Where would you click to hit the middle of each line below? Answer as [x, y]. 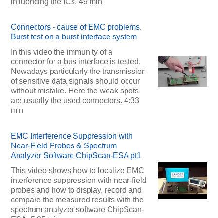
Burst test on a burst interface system [73, 37]
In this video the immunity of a [61, 52]
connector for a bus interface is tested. [75, 62]
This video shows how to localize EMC [77, 170]
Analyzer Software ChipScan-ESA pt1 [76, 155]
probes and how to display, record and [76, 190]
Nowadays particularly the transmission [78, 72]
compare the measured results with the [77, 200]
